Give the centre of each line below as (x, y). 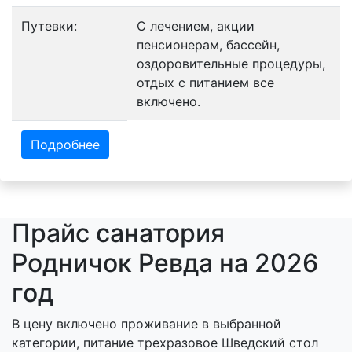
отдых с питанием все (205, 82)
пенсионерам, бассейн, (208, 44)
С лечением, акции (196, 26)
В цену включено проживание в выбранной (147, 323)
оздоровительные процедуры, (231, 63)
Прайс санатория (118, 233)
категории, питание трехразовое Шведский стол (165, 342)
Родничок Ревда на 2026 (165, 262)
